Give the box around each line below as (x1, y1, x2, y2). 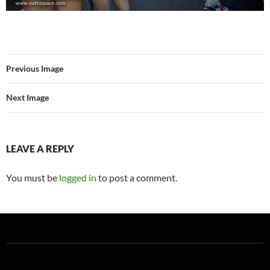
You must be (6, 171, 59, 183)
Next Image (6, 92, 49, 102)
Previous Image (6, 63, 63, 74)
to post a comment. (96, 171, 177, 183)
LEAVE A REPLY (6, 142, 74, 154)
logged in (59, 171, 96, 183)
